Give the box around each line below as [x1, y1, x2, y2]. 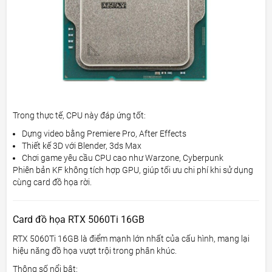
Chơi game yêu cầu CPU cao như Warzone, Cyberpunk [22, 152, 224, 163]
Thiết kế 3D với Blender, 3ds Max [22, 140, 142, 151]
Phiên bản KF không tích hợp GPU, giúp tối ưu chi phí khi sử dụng [13, 165, 254, 175]
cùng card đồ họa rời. [13, 177, 92, 187]
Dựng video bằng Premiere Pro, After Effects [22, 128, 187, 138]
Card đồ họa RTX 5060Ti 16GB [13, 213, 145, 225]
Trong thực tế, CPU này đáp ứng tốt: [13, 110, 146, 120]
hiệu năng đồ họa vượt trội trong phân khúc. [13, 245, 177, 256]
